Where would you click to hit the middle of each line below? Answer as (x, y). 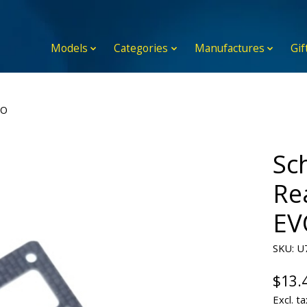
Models (69, 49)
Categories (141, 49)
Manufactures (229, 49)
